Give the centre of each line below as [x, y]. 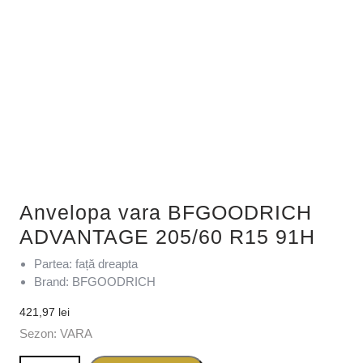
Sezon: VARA [56, 333]
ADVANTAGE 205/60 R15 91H [167, 236]
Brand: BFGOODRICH [95, 281]
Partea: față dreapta [86, 263]
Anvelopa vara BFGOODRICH [166, 212]
